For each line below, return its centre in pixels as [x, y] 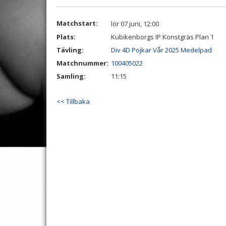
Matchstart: [77, 23]
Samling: [71, 76]
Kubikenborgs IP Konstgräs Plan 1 [162, 37]
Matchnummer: [83, 63]
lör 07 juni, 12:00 [135, 24]
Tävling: [70, 50]
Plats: [66, 37]
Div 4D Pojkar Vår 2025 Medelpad [161, 50]
